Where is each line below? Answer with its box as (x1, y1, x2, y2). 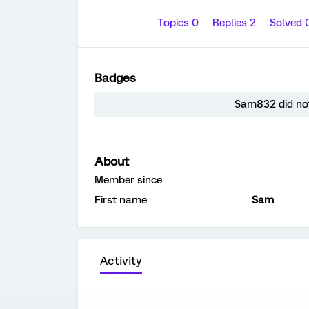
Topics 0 (157, 17, 201, 29)
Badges (94, 71, 136, 85)
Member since (94, 174, 162, 186)
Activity (100, 255, 142, 268)
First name (94, 194, 147, 206)
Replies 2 (212, 17, 259, 29)
